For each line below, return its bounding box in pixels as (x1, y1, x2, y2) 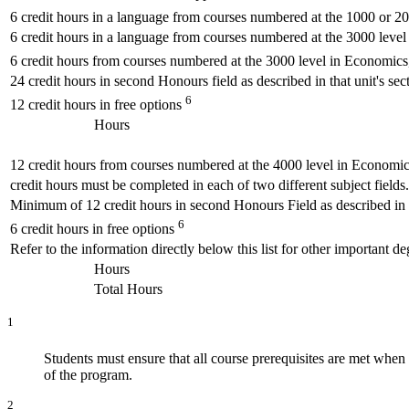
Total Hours (94, 281, 163, 298)
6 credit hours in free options (10, 221, 174, 237)
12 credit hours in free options (10, 97, 182, 113)
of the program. (44, 366, 132, 383)
